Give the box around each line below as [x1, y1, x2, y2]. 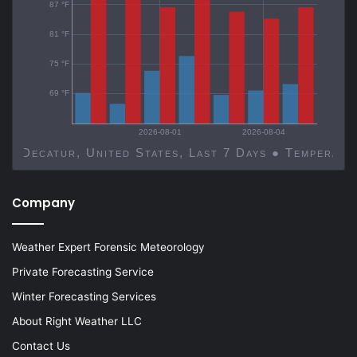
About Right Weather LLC [12, 315, 142, 328]
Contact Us [12, 339, 70, 353]
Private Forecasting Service [12, 265, 154, 279]
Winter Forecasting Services [12, 290, 156, 304]
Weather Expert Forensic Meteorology [12, 241, 205, 254]
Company [12, 194, 75, 212]
